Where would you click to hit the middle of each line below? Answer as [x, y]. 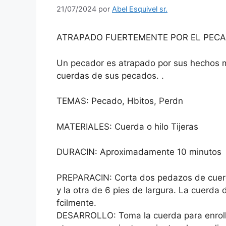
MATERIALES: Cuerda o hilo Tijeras [127, 126]
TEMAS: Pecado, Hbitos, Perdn [120, 101]
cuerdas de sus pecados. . [110, 75]
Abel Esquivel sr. [140, 9]
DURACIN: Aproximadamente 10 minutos [139, 152]
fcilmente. [76, 203]
